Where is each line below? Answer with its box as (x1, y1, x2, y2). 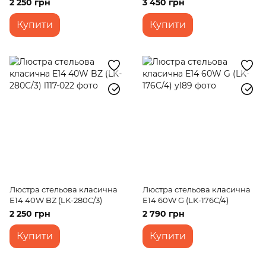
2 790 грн (142, 208, 185, 219)
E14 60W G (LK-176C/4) (142, 195, 229, 205)
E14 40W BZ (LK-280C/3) (9, 195, 102, 205)
